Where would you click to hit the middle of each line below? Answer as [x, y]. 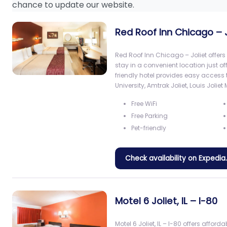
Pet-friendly [149, 128]
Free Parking [150, 116]
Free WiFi [144, 104]
